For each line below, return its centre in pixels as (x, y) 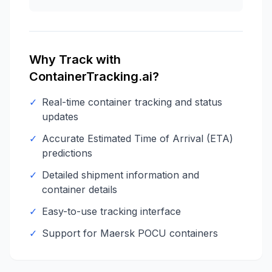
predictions (67, 153)
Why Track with (75, 59)
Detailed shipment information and (121, 175)
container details (80, 189)
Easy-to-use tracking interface (111, 211)
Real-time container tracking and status (132, 102)
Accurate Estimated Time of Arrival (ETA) (138, 138)
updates (60, 117)
